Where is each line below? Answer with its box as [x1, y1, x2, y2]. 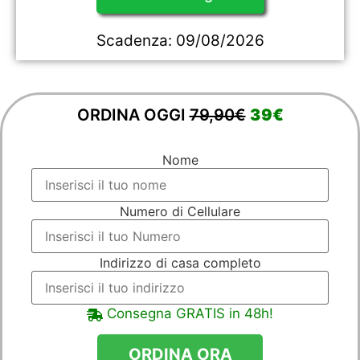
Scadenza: [96, 31, 176, 50]
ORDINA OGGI [76, 104, 190, 125]
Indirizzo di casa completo [99, 255, 261, 272]
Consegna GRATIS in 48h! [103, 305, 273, 322]
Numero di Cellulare [120, 203, 240, 220]
